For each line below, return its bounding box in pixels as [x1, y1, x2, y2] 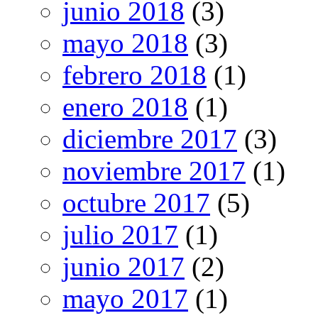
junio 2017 [62, 251, 185, 283]
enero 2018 [62, 92, 188, 123]
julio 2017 [62, 219, 178, 251]
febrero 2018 [62, 60, 207, 91]
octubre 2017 [62, 187, 210, 219]
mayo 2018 [62, 28, 188, 59]
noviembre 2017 [62, 155, 246, 187]
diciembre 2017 [62, 124, 237, 155]
